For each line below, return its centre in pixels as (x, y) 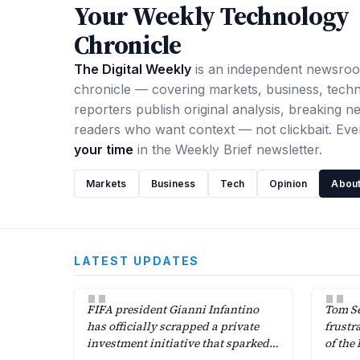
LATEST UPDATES (137, 261)
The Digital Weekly (133, 69)
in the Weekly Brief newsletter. (228, 149)
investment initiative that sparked (178, 343)
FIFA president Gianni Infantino (173, 309)
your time (104, 149)
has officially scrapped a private (173, 326)
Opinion (288, 184)
